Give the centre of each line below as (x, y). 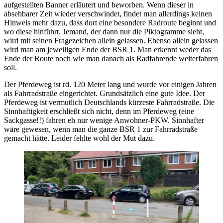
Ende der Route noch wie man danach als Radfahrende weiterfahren (111, 58)
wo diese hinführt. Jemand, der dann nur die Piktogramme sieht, (104, 31)
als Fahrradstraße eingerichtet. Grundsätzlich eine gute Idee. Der (105, 93)
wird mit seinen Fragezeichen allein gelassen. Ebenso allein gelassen (111, 40)
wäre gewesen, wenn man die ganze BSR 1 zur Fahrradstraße (101, 129)
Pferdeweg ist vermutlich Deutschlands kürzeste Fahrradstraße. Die (109, 102)
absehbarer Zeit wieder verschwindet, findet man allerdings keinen (108, 13)
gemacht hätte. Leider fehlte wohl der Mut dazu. (79, 138)
